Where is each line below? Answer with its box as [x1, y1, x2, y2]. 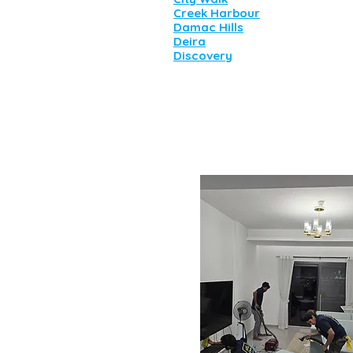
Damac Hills [173, 20, 243, 35]
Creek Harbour [173, 6, 260, 20]
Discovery [173, 48, 232, 63]
